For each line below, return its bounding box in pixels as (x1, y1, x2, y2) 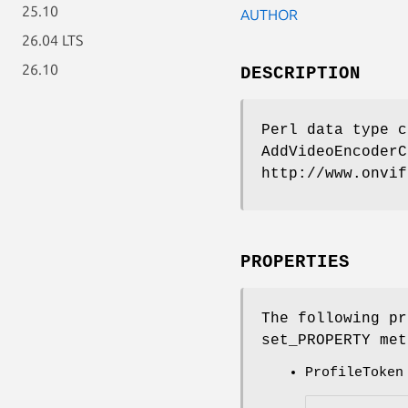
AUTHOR (240, 5, 298, 23)
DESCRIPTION (240, 63, 361, 84)
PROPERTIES (240, 251, 350, 272)
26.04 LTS (22, 32, 83, 48)
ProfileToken (305, 364, 403, 381)
